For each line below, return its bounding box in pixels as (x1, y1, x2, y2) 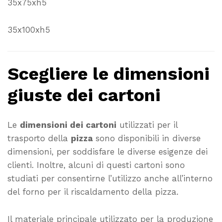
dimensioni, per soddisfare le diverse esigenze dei (7, 146, 208, 157)
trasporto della (7, 133, 71, 143)
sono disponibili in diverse (93, 133, 201, 143)
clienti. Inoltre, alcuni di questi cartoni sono (7, 160, 185, 170)
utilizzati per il (116, 119, 177, 130)
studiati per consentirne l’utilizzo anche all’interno (7, 173, 213, 183)
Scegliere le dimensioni (7, 63, 210, 85)
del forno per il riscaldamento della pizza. (7, 186, 178, 197)
